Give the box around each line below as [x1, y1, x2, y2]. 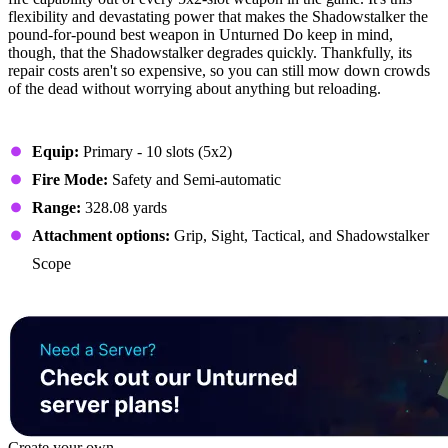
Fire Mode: [32, 171, 108, 188]
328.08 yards [85, 199, 167, 216]
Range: [32, 199, 85, 216]
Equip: [32, 143, 79, 160]
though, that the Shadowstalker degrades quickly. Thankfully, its [8, 44, 412, 61]
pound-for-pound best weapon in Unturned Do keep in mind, [8, 26, 393, 43]
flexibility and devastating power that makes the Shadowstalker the [8, 8, 428, 25]
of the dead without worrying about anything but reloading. [8, 80, 381, 97]
